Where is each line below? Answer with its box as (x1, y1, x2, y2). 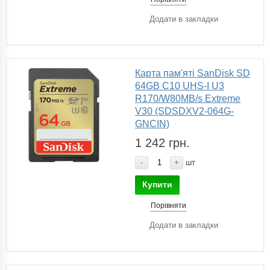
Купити (142, 179, 172, 189)
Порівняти (151, 201, 186, 210)
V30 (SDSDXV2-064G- (135, 105, 234, 116)
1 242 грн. (135, 136, 190, 149)
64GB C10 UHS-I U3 (135, 80, 224, 91)
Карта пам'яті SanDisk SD (135, 67, 250, 78)
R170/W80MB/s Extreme (135, 93, 240, 104)
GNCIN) (135, 118, 169, 129)
